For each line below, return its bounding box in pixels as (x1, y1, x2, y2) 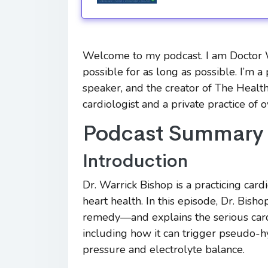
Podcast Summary (83, 120, 264, 147)
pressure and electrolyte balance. (83, 242, 245, 257)
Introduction (83, 150, 188, 172)
